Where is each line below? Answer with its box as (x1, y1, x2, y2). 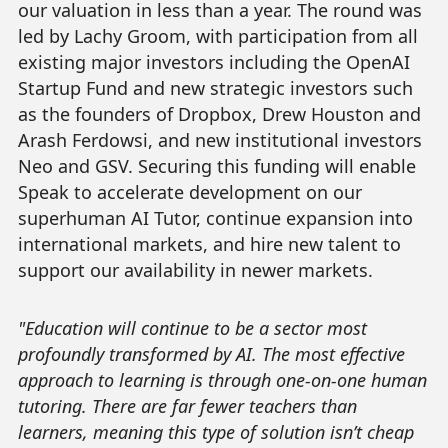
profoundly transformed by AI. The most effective (17, 342, 405, 367)
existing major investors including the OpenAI (17, 50, 410, 75)
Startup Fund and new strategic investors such (17, 76, 413, 101)
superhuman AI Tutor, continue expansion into (17, 206, 413, 231)
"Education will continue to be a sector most (17, 316, 367, 341)
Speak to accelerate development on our (17, 180, 362, 205)
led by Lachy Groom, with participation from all (17, 24, 418, 49)
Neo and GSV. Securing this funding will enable (17, 154, 416, 179)
